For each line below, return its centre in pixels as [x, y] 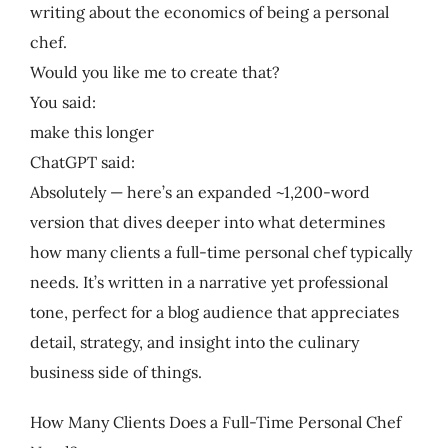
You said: [62, 101]
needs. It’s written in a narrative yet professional [208, 281]
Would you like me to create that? [154, 71]
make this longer [91, 131]
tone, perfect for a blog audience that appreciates [214, 311]
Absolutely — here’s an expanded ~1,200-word [199, 191]
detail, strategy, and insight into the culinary [194, 341]
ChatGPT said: [82, 161]
